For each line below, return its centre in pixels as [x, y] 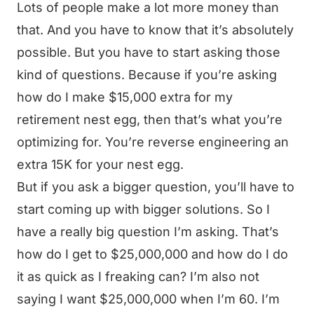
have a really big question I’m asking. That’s [148, 232]
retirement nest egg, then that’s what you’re [150, 120]
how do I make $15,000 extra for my [125, 97]
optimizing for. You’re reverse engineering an [153, 142]
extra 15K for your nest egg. [100, 164]
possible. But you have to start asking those [149, 52]
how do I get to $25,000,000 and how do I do [152, 254]
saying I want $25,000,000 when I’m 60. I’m [148, 299]
